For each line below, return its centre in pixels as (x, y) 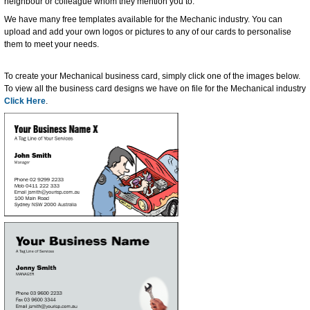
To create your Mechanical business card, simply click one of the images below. (152, 76)
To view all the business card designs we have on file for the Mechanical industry (155, 89)
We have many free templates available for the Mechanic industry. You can (143, 20)
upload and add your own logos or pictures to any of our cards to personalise (148, 32)
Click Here (25, 101)
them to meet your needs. (52, 45)
